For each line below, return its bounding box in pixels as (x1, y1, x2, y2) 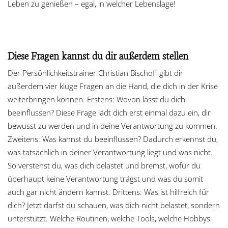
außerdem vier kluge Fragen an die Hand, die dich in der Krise (8, 80, 218, 91)
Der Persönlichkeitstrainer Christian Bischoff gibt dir (8, 67, 183, 78)
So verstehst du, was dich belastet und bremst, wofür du (8, 160, 201, 170)
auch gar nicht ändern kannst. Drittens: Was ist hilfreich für (8, 186, 209, 197)
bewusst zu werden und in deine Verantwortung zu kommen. (8, 120, 217, 131)
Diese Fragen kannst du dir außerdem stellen (8, 48, 188, 62)
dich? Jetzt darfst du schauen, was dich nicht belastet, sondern (8, 199, 220, 210)
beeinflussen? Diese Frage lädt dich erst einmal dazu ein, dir (8, 107, 211, 118)
